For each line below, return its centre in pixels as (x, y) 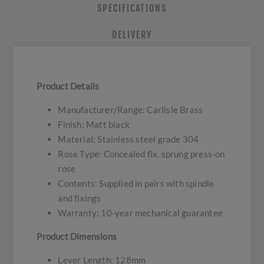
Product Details (68, 86)
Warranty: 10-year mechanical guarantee (141, 213)
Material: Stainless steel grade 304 (128, 139)
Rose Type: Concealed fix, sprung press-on (141, 154)
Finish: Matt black (94, 125)
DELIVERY (132, 35)
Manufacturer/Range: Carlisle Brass (131, 110)
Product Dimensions (77, 237)
